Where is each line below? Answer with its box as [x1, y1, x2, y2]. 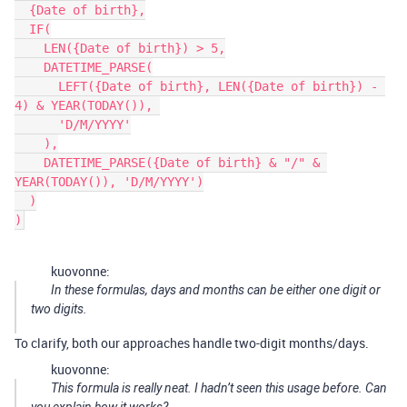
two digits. [31, 302, 87, 317]
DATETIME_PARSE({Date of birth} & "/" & [15, 155, 44, 171]
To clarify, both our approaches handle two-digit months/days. [15, 334, 369, 352]
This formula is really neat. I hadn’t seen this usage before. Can [51, 381, 387, 396]
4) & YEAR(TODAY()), [15, 98, 160, 114]
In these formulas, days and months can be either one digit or [51, 283, 381, 298]
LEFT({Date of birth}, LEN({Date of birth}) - [15, 79, 58, 94]
